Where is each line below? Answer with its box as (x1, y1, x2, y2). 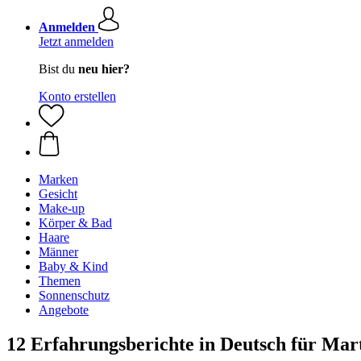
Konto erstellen (39, 89, 116, 103)
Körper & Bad (39, 216, 112, 230)
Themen (39, 274, 81, 288)
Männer (39, 245, 78, 259)
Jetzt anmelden (39, 35, 114, 48)
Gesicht (39, 187, 77, 201)
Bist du (39, 62, 78, 76)
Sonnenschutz (39, 288, 110, 302)
